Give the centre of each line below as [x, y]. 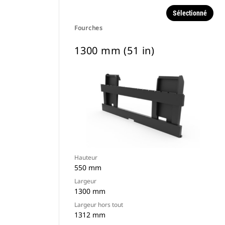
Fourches [89, 28]
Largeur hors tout [99, 205]
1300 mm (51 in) [115, 50]
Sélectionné [190, 13]
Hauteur [86, 157]
